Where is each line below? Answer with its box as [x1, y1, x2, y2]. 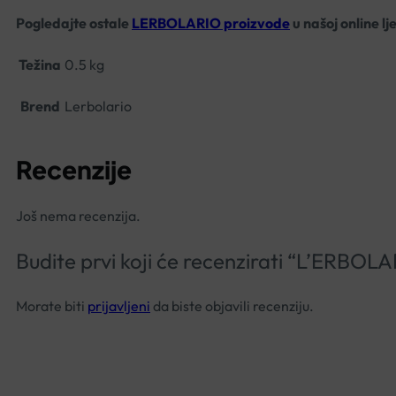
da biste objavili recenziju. [150, 296, 314, 315]
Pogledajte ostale [16, 14, 132, 33]
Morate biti [16, 296, 88, 315]
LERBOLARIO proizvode [132, 14, 290, 33]
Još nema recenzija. [16, 206, 141, 225]
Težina [19, 56, 61, 74]
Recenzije [16, 154, 132, 186]
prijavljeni [88, 296, 150, 315]
